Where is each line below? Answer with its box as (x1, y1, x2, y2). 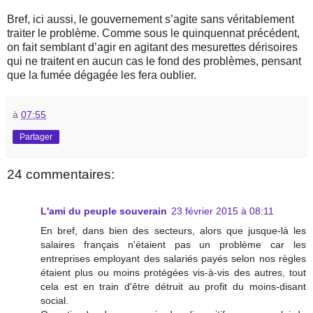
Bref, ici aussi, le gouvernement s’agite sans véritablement (7, 13, 294, 26)
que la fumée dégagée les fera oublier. (7, 69, 196, 82)
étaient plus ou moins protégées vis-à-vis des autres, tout (41, 266, 306, 278)
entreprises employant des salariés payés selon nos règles (41, 252, 306, 264)
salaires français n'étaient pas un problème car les (41, 238, 306, 250)
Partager (20, 132, 52, 143)
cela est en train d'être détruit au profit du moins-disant (41, 280, 306, 292)
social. (41, 294, 68, 306)
